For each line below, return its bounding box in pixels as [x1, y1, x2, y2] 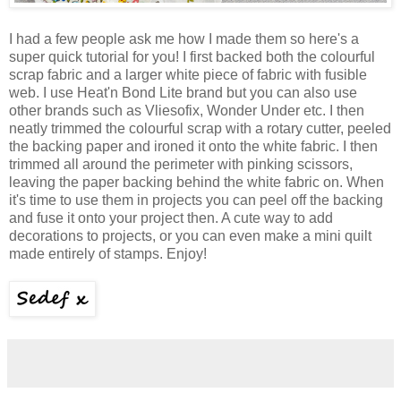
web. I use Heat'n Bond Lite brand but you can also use [9, 85, 357, 101]
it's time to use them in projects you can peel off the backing [9, 192, 383, 209]
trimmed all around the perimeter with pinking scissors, [9, 157, 353, 173]
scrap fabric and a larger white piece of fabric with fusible [9, 67, 367, 83]
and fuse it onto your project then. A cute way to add [9, 210, 333, 226]
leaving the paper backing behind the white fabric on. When [9, 175, 384, 191]
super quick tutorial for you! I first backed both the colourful [9, 49, 375, 65]
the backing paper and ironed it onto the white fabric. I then [9, 139, 378, 155]
